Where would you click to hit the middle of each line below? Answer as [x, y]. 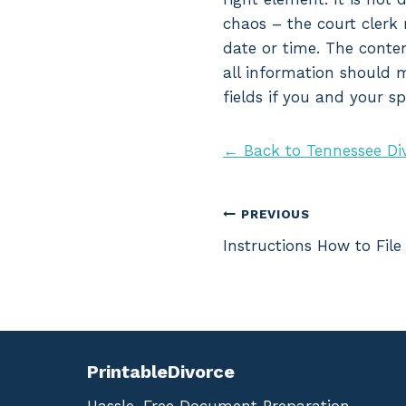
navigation [288, 257]
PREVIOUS [275, 214]
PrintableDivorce [161, 372]
